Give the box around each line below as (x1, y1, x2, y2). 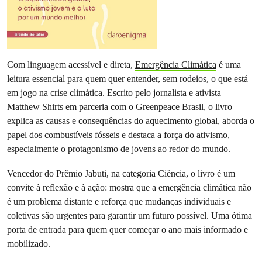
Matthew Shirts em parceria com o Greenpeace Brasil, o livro (7, 101, 232, 113)
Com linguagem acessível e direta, (7, 59, 135, 71)
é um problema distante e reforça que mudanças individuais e (7, 196, 231, 208)
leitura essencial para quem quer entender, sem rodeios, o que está (7, 73, 248, 85)
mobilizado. (7, 238, 50, 250)
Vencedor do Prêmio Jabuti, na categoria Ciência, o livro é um (7, 168, 235, 180)
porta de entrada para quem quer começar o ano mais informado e (7, 224, 248, 236)
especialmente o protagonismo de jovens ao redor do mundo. (7, 143, 230, 155)
